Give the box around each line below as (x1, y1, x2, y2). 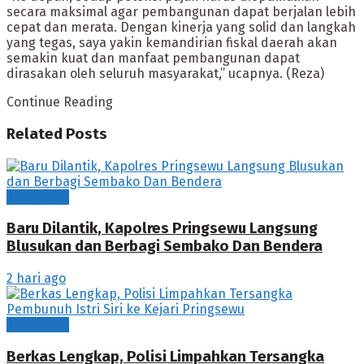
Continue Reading (6, 94, 113, 110)
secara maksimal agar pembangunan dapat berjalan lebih (6, 4, 356, 20)
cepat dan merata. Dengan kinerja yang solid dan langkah (6, 19, 356, 36)
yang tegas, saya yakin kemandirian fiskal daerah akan (6, 35, 337, 51)
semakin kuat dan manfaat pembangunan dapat (6, 50, 300, 67)
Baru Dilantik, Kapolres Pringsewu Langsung (6, 219, 318, 238)
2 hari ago (6, 271, 66, 287)
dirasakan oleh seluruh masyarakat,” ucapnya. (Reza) (6, 66, 324, 82)
